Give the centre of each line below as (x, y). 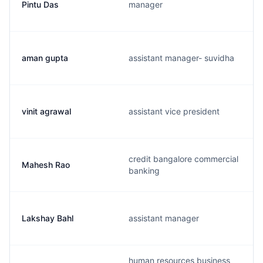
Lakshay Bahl (48, 218)
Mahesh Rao (46, 165)
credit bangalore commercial (183, 159)
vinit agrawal (46, 111)
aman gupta (45, 58)
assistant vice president (174, 111)
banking (144, 171)
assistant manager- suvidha (181, 58)
